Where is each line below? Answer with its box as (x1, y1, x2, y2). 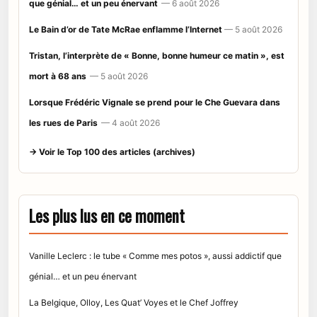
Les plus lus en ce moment (29, 204, 185, 229)
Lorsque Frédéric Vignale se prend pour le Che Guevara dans (29, 97, 280, 108)
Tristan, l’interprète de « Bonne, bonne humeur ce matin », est (29, 50, 284, 62)
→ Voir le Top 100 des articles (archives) (29, 146, 195, 158)
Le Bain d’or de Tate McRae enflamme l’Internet (29, 24, 224, 35)
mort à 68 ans (29, 71, 86, 82)
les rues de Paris (29, 117, 98, 129)
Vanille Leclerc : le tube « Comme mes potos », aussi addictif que (29, 250, 282, 262)
